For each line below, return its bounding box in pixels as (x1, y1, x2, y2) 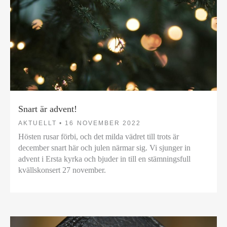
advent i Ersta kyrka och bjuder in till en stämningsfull (18, 154, 191, 163)
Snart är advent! (18, 104, 77, 115)
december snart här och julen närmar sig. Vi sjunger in (18, 143, 191, 152)
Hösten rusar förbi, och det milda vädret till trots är (18, 132, 179, 141)
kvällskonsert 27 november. (18, 165, 106, 174)
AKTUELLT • (18, 119, 63, 127)
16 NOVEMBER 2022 (65, 119, 141, 127)
